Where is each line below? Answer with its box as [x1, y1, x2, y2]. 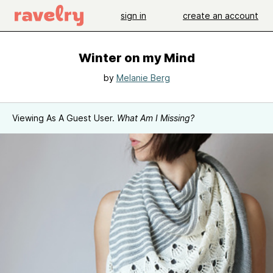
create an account [183, 10, 258, 21]
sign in [121, 10, 146, 21]
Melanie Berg [116, 73, 170, 83]
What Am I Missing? [117, 113, 194, 123]
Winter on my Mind [78, 51, 195, 65]
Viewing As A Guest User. [12, 113, 117, 123]
